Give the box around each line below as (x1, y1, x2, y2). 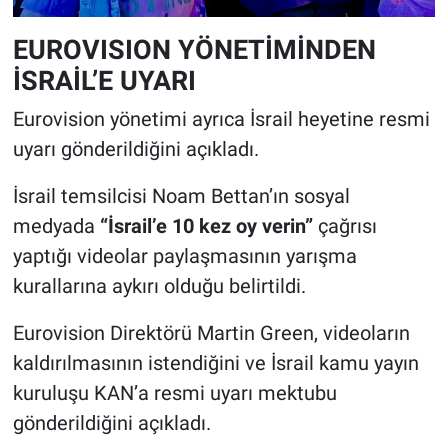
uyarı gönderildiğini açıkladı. (12, 137, 259, 162)
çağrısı (312, 214, 377, 239)
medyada (12, 214, 100, 239)
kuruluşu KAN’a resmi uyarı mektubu (12, 381, 337, 406)
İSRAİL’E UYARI (12, 64, 196, 96)
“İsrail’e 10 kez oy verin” (99, 214, 313, 239)
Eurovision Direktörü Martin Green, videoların (12, 321, 410, 346)
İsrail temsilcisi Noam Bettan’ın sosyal (12, 184, 350, 209)
